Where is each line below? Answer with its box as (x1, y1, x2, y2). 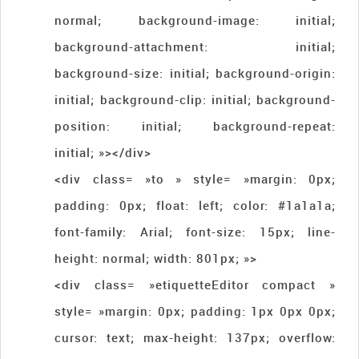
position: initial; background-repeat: (54, 117, 336, 134)
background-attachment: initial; (54, 38, 336, 54)
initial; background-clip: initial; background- (54, 91, 336, 107)
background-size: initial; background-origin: (54, 64, 336, 81)
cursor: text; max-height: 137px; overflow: (54, 329, 336, 345)
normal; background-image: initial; (54, 11, 336, 28)
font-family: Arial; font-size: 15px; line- (54, 223, 336, 240)
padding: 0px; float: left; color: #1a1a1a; (54, 196, 336, 213)
